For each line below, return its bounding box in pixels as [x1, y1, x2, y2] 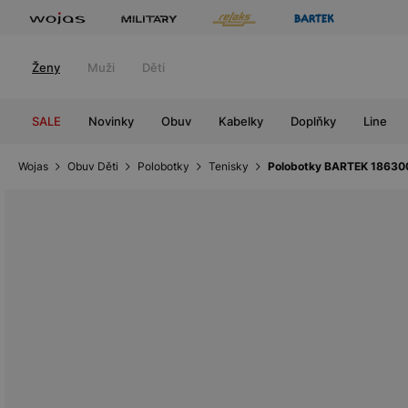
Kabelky [219, 114, 263, 128]
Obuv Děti [67, 159, 118, 173]
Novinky [88, 114, 134, 128]
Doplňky [291, 114, 336, 128]
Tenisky [209, 159, 249, 173]
